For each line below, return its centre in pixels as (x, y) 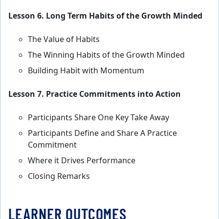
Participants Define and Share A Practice (102, 133)
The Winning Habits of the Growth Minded (106, 55)
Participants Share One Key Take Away (99, 118)
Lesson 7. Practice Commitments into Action (95, 94)
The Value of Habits (64, 39)
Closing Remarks (59, 176)
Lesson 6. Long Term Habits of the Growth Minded (105, 16)
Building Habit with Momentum (86, 71)
